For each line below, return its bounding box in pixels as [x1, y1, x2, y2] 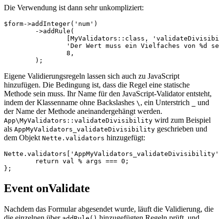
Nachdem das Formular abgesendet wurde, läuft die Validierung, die [4, 204, 214, 213]
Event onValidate [4, 182, 90, 195]
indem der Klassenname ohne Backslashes [4, 98, 136, 107]
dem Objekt [4, 133, 42, 142]
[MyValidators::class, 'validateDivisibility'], [4, 35, 66, 43]
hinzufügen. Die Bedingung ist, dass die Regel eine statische [4, 81, 190, 89]
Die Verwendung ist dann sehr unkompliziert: [4, 3, 144, 12]
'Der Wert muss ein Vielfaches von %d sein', [4, 42, 66, 50]
